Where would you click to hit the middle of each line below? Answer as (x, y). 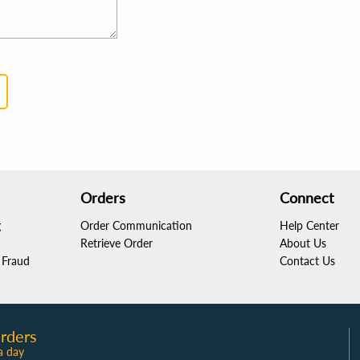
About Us (303, 243)
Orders (103, 198)
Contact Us (307, 261)
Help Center (309, 225)
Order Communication (136, 225)
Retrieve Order (117, 243)
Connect (307, 198)
